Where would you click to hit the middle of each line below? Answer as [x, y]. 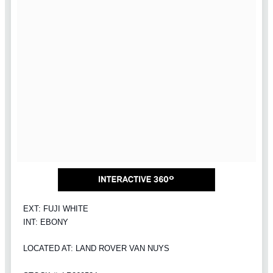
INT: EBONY [46, 222]
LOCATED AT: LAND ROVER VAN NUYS [96, 248]
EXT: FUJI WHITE [56, 208]
